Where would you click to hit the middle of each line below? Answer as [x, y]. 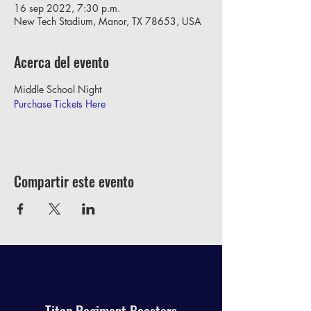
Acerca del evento [61, 62]
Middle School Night [58, 89]
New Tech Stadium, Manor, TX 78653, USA [108, 21]
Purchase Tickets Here [60, 104]
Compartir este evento [74, 181]
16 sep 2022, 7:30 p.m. [67, 8]
